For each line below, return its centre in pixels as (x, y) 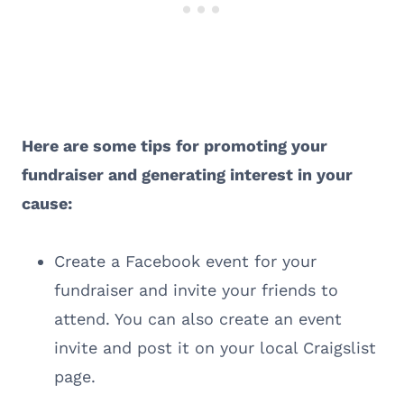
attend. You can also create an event (198, 318)
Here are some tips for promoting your (174, 145)
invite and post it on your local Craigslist (215, 347)
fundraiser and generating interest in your (187, 174)
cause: (47, 203)
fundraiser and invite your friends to (196, 289)
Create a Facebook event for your (185, 261)
